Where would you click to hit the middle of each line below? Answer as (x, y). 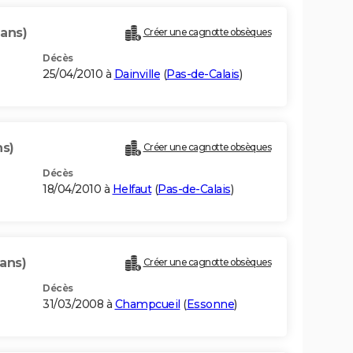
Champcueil (147, 305)
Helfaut (132, 190)
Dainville (137, 74)
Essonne (210, 305)
